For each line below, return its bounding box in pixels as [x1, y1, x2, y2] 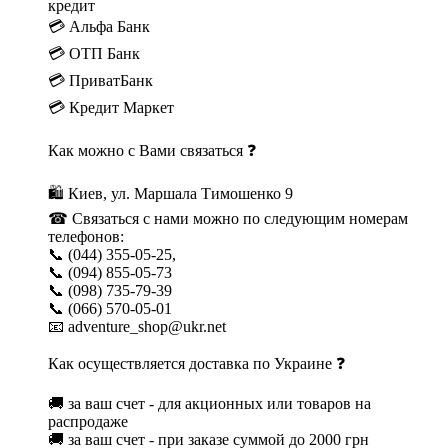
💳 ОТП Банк [48, 44, 276, 62]
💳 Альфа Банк [48, 17, 150, 35]
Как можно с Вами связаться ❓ [48, 141, 256, 159]
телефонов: [48, 227, 124, 245]
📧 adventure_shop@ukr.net [48, 317, 226, 335]
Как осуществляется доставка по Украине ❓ [48, 354, 345, 372]
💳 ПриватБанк [48, 71, 153, 89]
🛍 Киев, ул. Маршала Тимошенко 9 [48, 184, 301, 202]
